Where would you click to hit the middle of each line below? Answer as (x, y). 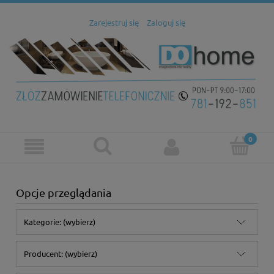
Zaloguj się (166, 22)
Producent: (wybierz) (61, 253)
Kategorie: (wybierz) (60, 221)
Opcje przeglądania (63, 192)
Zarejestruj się (114, 22)
